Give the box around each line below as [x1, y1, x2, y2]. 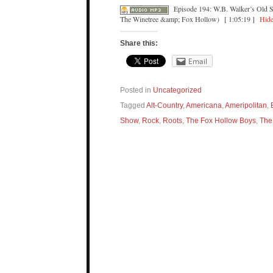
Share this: [120, 38, 158, 48]
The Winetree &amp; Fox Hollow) [120, 13, 219, 24]
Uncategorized [153, 85, 202, 94]
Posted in [120, 85, 153, 94]
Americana [186, 101, 222, 110]
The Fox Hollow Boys [186, 116, 256, 125]
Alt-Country [146, 101, 183, 110]
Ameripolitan [225, 101, 267, 110]
